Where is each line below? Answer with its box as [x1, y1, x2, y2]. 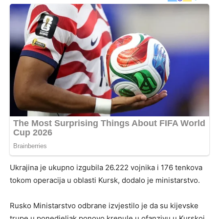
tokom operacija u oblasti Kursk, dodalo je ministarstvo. [10, 175, 200, 185]
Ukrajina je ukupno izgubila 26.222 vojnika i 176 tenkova [10, 162, 202, 172]
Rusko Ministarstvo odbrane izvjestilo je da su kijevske [10, 200, 198, 210]
